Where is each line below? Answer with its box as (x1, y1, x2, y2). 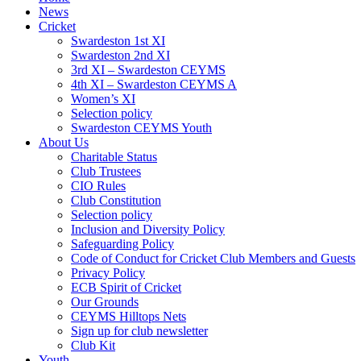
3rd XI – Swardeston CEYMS (71, 63, 226, 77)
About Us (39, 135, 89, 149)
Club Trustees (71, 164, 141, 178)
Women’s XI (71, 92, 135, 106)
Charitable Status (71, 150, 157, 164)
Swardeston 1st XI (71, 34, 165, 48)
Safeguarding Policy (71, 237, 174, 251)
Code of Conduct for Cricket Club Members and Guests (71, 251, 355, 265)
